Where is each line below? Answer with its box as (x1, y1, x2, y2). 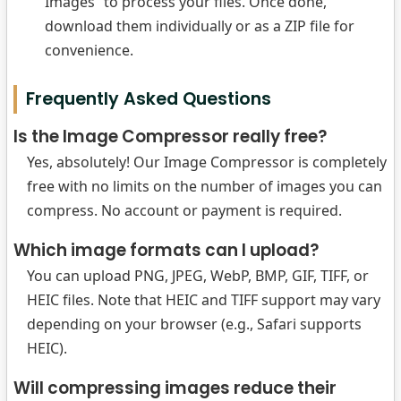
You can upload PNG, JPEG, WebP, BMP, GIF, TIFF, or (27, 266, 369, 286)
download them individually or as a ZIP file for (45, 16, 354, 36)
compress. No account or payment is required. (27, 200, 342, 220)
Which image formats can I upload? (13, 238, 319, 262)
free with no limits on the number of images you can (27, 176, 382, 196)
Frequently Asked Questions (26, 87, 271, 111)
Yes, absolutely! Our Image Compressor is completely (27, 152, 387, 172)
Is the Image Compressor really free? (13, 124, 327, 149)
